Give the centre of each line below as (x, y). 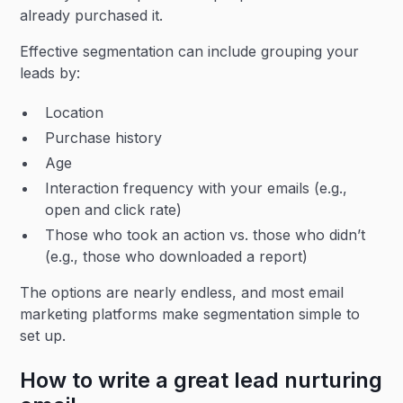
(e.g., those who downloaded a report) (177, 256)
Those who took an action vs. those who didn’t (206, 235)
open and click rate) (114, 210)
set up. (43, 336)
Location (75, 112)
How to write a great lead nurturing (201, 380)
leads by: (50, 73)
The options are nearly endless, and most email (182, 292)
